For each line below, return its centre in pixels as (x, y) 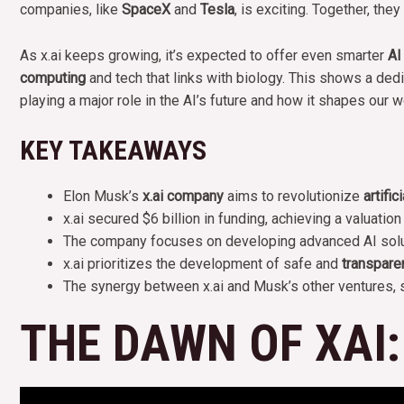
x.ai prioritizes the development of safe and (202, 264)
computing (53, 78)
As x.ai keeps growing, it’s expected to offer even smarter (204, 55)
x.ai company (183, 197)
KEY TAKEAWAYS (113, 151)
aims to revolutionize (294, 197)
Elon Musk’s (103, 197)
